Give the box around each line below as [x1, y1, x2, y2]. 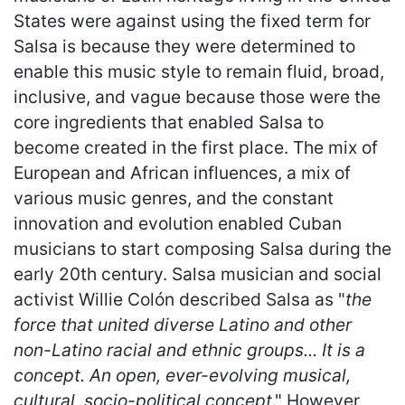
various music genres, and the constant [14, 186, 334, 209]
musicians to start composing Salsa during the [14, 237, 391, 259]
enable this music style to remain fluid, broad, [14, 60, 384, 82]
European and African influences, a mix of [14, 161, 351, 184]
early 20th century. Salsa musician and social [14, 262, 381, 285]
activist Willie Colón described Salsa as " [14, 287, 345, 310]
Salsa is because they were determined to [14, 34, 355, 57]
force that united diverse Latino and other [14, 313, 352, 335]
